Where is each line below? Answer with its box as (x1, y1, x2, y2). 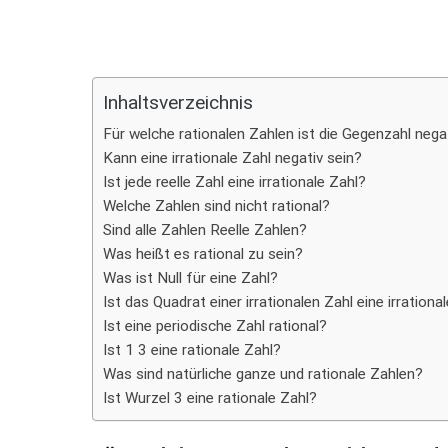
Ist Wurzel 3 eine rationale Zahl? (103, 389, 317, 407)
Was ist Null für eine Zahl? (103, 269, 278, 287)
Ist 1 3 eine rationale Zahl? (103, 341, 281, 359)
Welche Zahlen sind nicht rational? (103, 197, 330, 215)
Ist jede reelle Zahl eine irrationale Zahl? (103, 173, 366, 191)
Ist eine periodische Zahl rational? (103, 317, 327, 335)
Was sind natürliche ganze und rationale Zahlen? (103, 365, 423, 383)
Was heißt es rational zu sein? (103, 245, 303, 263)
